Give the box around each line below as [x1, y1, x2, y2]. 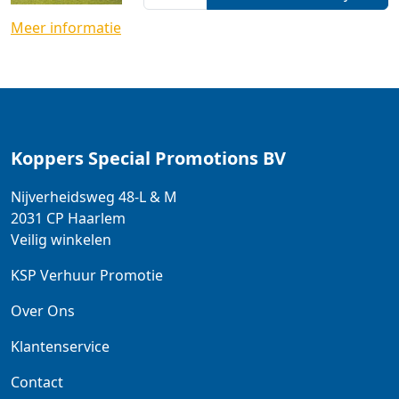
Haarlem [64, 208, 126, 229]
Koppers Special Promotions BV [11, 146, 286, 171]
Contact [11, 372, 63, 393]
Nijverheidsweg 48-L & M [11, 187, 177, 208]
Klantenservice [11, 337, 110, 357]
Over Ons [11, 301, 75, 322]
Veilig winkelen [11, 230, 111, 250]
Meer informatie [11, 18, 121, 38]
